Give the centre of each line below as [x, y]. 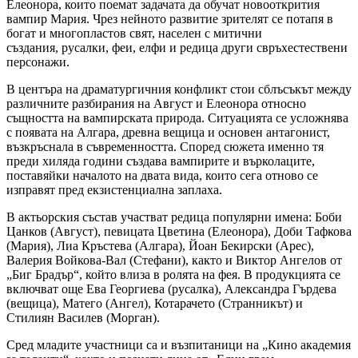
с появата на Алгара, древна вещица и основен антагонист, [168, 133]
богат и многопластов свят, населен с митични [134, 34]
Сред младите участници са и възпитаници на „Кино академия [179, 345]
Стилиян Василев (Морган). [83, 318]
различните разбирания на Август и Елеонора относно [156, 104]
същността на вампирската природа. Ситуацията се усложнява [177, 118]
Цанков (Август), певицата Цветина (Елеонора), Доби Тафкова [179, 232]
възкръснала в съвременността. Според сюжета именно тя [165, 147]
